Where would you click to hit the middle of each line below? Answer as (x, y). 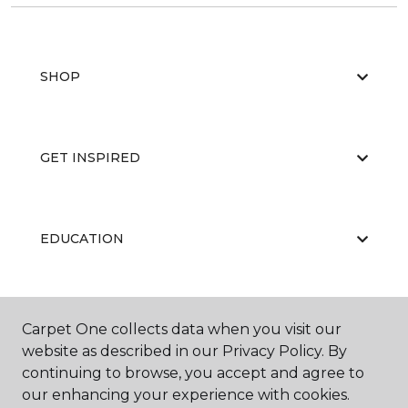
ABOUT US (76, 320)
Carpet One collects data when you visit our (182, 329)
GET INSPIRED (90, 158)
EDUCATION (82, 239)
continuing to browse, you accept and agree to (193, 373)
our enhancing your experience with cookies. (186, 395)
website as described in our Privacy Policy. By (184, 351)
